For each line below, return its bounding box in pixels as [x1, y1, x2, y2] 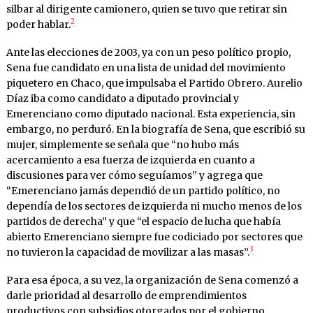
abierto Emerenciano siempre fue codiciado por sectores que [6, 230, 303, 243]
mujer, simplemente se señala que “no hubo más [6, 138, 239, 151]
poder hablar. [6, 17, 71, 31]
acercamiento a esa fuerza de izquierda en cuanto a [6, 153, 255, 166]
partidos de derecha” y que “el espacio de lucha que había [6, 214, 281, 228]
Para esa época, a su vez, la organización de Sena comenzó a [6, 273, 298, 286]
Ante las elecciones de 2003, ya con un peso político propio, [6, 45, 291, 59]
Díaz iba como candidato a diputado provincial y [6, 92, 239, 105]
